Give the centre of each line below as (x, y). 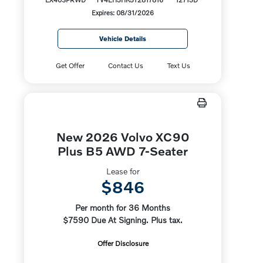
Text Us (178, 65)
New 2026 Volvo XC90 (123, 136)
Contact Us (126, 65)
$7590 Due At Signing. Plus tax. (123, 220)
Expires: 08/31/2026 (123, 13)
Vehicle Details (123, 38)
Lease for (123, 171)
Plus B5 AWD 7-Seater (123, 151)
